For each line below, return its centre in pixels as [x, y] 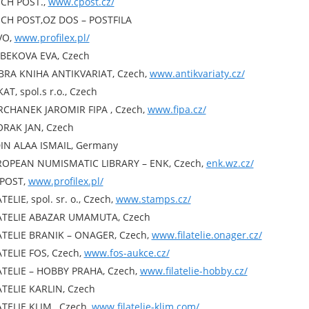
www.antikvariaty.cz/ [197, 73]
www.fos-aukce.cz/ [127, 253]
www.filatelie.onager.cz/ [207, 235]
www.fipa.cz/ [177, 109]
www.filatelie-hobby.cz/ [193, 271]
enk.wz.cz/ [230, 163]
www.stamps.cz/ [153, 199]
